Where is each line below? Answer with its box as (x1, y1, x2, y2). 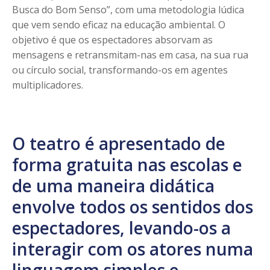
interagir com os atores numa (12, 237, 253, 260)
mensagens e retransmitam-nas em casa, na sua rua (12, 48, 248, 61)
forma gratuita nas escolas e (12, 152, 242, 176)
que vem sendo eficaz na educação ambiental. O (12, 17, 225, 31)
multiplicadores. (12, 78, 83, 92)
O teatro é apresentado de (12, 131, 225, 155)
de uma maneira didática (12, 174, 215, 197)
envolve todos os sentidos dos (12, 195, 253, 218)
